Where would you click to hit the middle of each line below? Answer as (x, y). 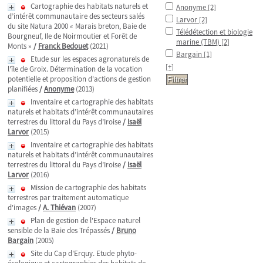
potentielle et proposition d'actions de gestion (79, 79)
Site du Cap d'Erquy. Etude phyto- (84, 253)
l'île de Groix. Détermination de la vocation (75, 69)
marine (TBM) (199, 42)
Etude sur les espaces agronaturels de (90, 59)
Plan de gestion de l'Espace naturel (85, 220)
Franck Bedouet (63, 46)
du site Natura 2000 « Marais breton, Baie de (77, 26)
